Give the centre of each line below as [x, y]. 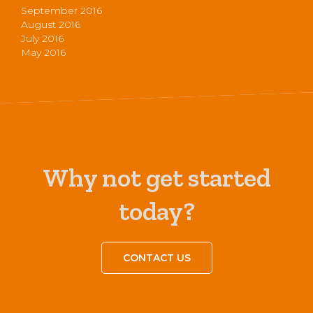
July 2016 [42, 38]
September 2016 [61, 10]
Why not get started [156, 177]
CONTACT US [156, 257]
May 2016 [43, 52]
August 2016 [51, 24]
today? [156, 211]
